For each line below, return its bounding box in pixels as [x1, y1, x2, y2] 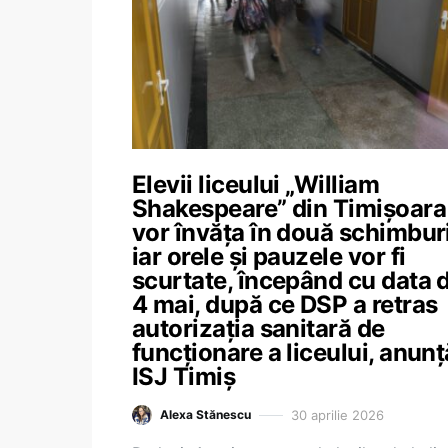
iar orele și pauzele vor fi [132, 242, 406, 271]
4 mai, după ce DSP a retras [132, 290, 438, 319]
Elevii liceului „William [132, 170, 380, 199]
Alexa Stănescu [160, 407, 251, 422]
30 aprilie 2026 [291, 406, 384, 423]
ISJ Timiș [132, 362, 236, 391]
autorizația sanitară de [132, 314, 385, 343]
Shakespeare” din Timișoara [132, 194, 446, 223]
